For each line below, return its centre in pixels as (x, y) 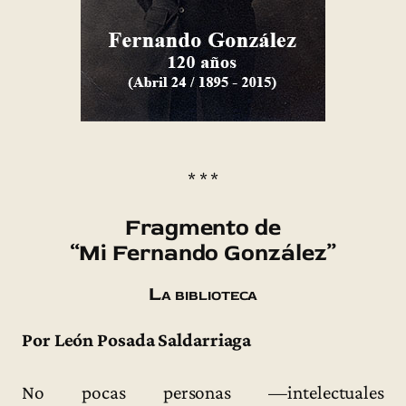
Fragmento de (203, 228)
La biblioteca (203, 295)
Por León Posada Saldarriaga (137, 340)
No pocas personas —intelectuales (203, 392)
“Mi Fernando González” (203, 253)
